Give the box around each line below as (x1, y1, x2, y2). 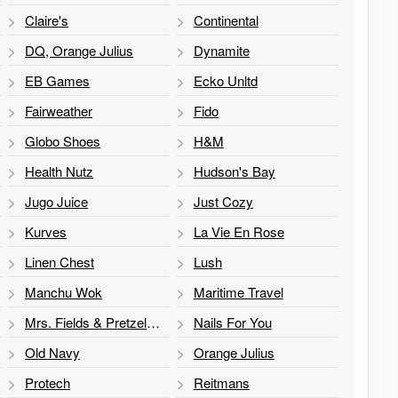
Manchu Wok (25, 282, 103, 301)
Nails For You (193, 312, 272, 331)
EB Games (25, 70, 91, 90)
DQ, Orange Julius (25, 40, 134, 60)
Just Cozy (193, 191, 253, 211)
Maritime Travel (193, 282, 283, 301)
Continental (193, 10, 259, 29)
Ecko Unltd (193, 70, 258, 90)
